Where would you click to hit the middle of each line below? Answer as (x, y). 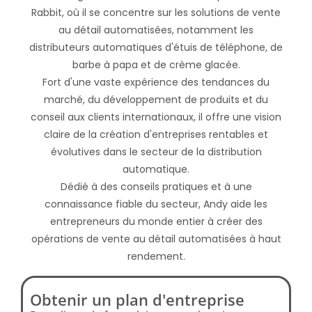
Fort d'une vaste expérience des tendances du (156, 82)
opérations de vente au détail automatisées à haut (156, 239)
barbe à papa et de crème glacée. (156, 64)
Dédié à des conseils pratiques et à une (156, 186)
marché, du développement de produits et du (156, 99)
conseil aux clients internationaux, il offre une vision (156, 117)
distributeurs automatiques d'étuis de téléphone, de (156, 47)
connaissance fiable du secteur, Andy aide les (156, 204)
